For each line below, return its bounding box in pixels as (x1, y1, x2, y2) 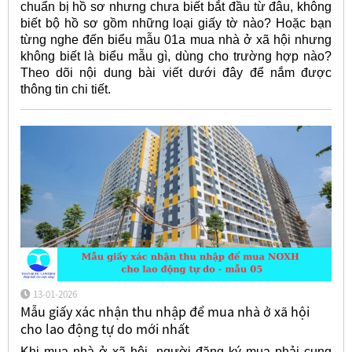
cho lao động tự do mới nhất (20, 320, 189, 339)
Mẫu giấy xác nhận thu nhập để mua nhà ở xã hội (20, 302, 310, 321)
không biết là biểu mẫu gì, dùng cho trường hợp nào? (20, 49, 332, 64)
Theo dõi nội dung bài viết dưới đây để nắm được (20, 66, 332, 80)
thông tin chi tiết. (20, 82, 111, 97)
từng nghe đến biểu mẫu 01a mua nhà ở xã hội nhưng (20, 33, 332, 47)
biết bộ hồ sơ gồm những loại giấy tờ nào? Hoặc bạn (20, 16, 332, 31)
